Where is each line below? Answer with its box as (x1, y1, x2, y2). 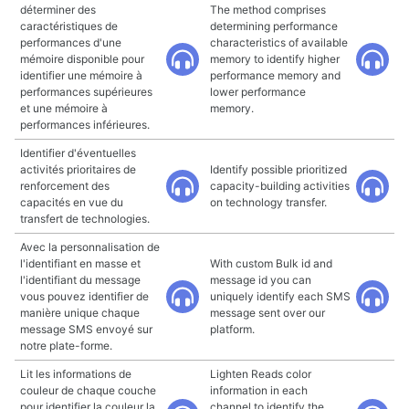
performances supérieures (20, 85, 152, 99)
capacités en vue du (20, 195, 123, 209)
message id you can (210, 273, 311, 287)
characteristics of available (210, 36, 348, 49)
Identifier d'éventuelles (20, 146, 136, 160)
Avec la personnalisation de (20, 240, 160, 254)
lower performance (210, 85, 306, 99)
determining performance (210, 19, 338, 33)
